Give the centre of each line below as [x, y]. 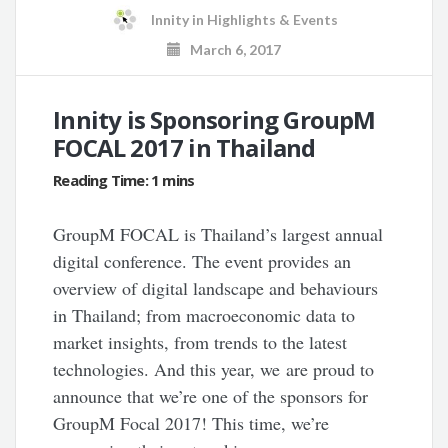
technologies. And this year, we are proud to [214, 369]
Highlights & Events [272, 19]
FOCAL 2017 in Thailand [184, 148]
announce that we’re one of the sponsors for [211, 396]
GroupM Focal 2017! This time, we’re [191, 423]
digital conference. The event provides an [202, 261]
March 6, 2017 [231, 50]
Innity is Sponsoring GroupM [214, 120]
